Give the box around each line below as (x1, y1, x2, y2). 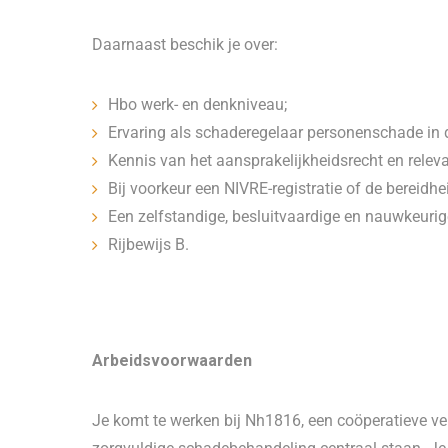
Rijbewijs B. (108, 235, 189, 254)
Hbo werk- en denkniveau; (108, 95, 291, 114)
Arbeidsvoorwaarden (92, 351, 252, 370)
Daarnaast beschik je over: (92, 35, 278, 54)
